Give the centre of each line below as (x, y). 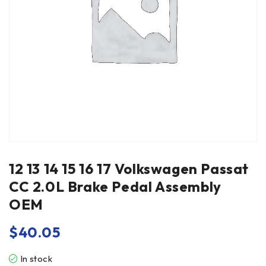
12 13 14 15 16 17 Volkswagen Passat (129, 169)
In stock (36, 259)
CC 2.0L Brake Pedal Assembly (115, 186)
